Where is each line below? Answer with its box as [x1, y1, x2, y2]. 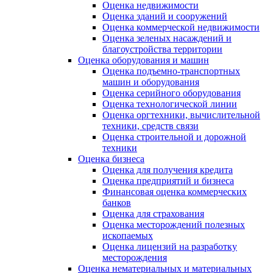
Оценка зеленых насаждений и [102, 33, 232, 44]
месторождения [102, 252, 167, 263]
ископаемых [102, 230, 153, 241]
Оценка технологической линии [102, 99, 237, 110]
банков [102, 197, 131, 208]
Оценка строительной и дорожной [102, 132, 246, 143]
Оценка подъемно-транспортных [102, 66, 240, 77]
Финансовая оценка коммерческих [102, 186, 247, 197]
